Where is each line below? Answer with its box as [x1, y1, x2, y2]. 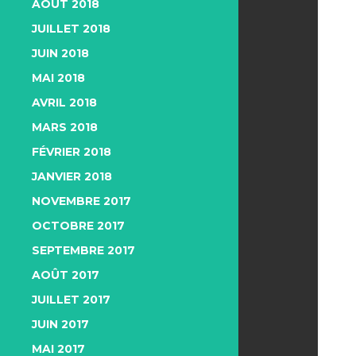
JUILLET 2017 [32, 292, 110, 307]
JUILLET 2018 [32, 21, 110, 36]
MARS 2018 [32, 120, 98, 134]
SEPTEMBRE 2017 [32, 243, 135, 257]
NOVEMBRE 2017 [32, 194, 131, 208]
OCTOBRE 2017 [32, 219, 125, 233]
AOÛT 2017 [32, 268, 99, 282]
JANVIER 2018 [32, 169, 112, 184]
